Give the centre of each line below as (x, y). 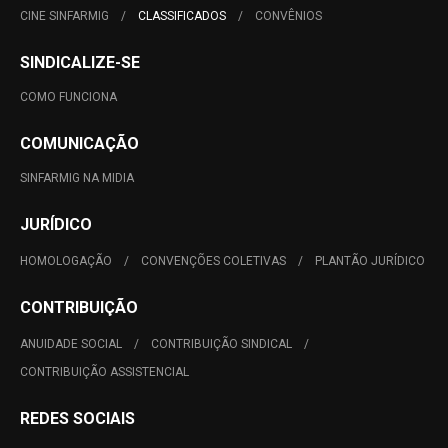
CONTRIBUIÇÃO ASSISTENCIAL (104, 372)
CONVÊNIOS (288, 16)
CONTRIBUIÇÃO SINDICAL (221, 344)
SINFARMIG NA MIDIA (77, 178)
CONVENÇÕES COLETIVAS (213, 261)
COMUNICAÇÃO (79, 143)
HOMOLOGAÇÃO (66, 261)
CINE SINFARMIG (64, 16)
